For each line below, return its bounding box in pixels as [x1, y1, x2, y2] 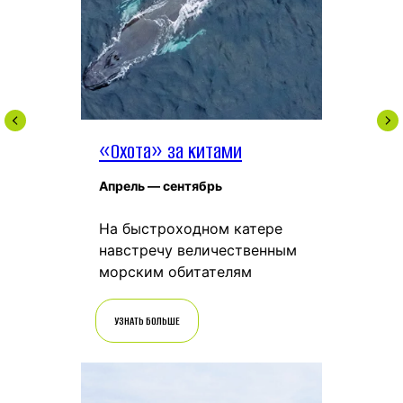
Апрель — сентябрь [99, 177, 222, 193]
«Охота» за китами [99, 137, 242, 166]
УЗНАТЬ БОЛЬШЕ [114, 313, 180, 329]
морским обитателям [99, 262, 252, 281]
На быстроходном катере [99, 219, 282, 237]
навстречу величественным [99, 240, 297, 259]
